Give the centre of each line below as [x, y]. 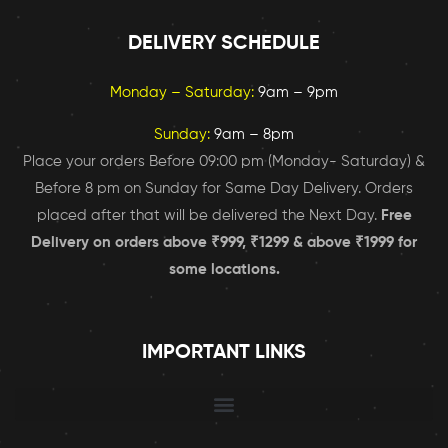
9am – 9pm [298, 92]
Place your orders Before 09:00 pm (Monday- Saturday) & [224, 161]
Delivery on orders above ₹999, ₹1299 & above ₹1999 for [224, 242]
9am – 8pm [252, 134]
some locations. [224, 269]
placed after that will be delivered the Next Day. [208, 215]
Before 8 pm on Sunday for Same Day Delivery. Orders [224, 188]
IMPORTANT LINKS [224, 352]
